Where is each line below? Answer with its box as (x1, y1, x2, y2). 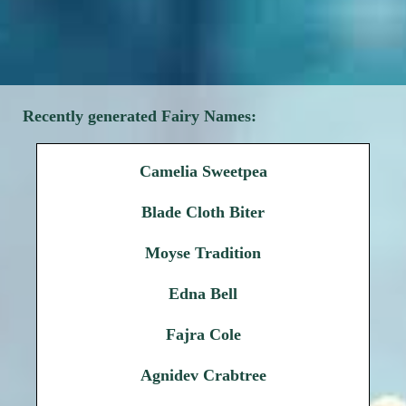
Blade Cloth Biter (141, 203, 265, 221)
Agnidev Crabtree (140, 366, 266, 384)
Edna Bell (169, 285, 237, 303)
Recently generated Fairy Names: (23, 107, 256, 125)
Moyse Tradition (145, 244, 261, 262)
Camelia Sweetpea (139, 162, 267, 180)
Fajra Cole (165, 325, 241, 343)
